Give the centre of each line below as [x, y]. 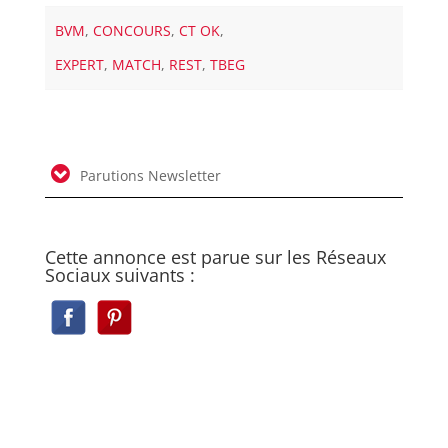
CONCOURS [132, 30]
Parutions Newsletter [148, 175]
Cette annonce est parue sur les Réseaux [215, 256]
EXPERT [80, 64]
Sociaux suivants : [119, 274]
